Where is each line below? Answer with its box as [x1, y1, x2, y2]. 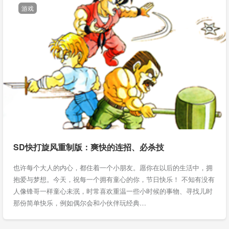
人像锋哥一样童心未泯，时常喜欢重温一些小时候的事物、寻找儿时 [13, 186, 213, 196]
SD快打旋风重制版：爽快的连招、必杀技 [13, 141, 164, 153]
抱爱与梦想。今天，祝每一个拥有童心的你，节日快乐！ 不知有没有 [13, 174, 215, 184]
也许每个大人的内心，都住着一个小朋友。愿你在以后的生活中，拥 [13, 163, 213, 172]
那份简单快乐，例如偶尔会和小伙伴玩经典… [13, 198, 146, 208]
